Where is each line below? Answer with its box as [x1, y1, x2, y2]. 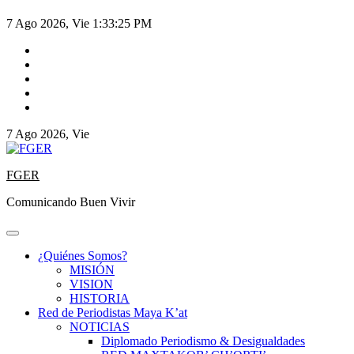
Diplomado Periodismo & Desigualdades [101, 334, 305, 348]
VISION [70, 277, 113, 292]
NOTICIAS [70, 320, 130, 334]
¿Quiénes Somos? [38, 249, 127, 263]
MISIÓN [70, 263, 115, 277]
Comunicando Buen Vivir [6, 195, 135, 209]
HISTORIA [70, 292, 130, 306]
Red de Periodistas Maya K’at [38, 306, 187, 320]
